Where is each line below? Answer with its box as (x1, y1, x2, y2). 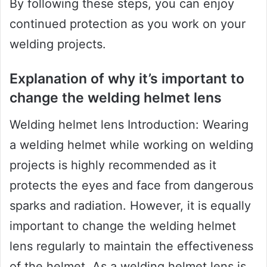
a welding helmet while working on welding (10, 137, 253, 152)
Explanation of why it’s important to (10, 70, 244, 88)
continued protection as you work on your (10, 17, 246, 32)
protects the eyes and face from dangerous (10, 178, 253, 193)
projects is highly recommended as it (10, 157, 216, 172)
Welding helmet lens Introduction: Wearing (10, 117, 249, 132)
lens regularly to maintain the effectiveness (10, 238, 253, 253)
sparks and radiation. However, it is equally (10, 198, 251, 213)
